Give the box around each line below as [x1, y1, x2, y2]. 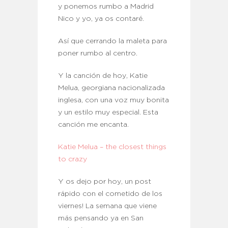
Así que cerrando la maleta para [58, 38, 167, 45]
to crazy [58, 156, 87, 163]
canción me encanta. [58, 122, 129, 128]
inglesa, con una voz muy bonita [58, 97, 169, 104]
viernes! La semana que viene [58, 203, 157, 210]
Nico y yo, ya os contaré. [58, 16, 144, 22]
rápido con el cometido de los [58, 191, 162, 197]
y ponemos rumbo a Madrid [58, 4, 154, 10]
